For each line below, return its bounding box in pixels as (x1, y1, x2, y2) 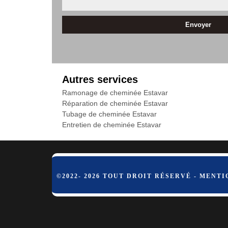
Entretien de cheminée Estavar (62, 121, 161, 129)
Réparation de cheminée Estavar (62, 99, 168, 107)
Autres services (62, 74, 138, 85)
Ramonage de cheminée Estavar (62, 89, 168, 97)
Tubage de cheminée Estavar (62, 110, 157, 118)
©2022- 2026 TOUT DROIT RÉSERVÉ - (56, 173, 200, 180)
